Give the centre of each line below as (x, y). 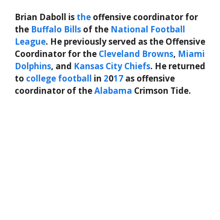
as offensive (149, 78)
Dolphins (33, 66)
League (30, 41)
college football (59, 78)
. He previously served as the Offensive (125, 41)
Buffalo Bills (56, 29)
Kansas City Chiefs (112, 66)
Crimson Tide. (162, 90)
